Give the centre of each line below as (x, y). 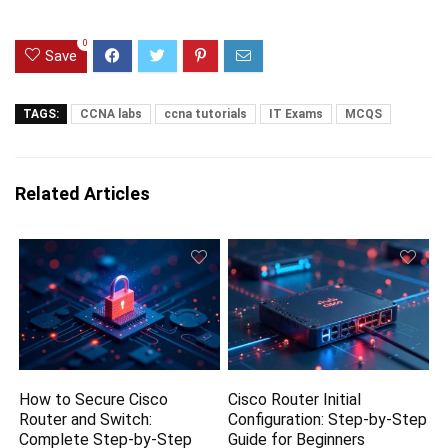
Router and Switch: (86, 420)
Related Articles (82, 193)
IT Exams (296, 113)
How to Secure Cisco (94, 400)
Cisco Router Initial (295, 400)
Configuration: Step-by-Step (328, 420)
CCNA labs (111, 113)
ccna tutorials (205, 113)
